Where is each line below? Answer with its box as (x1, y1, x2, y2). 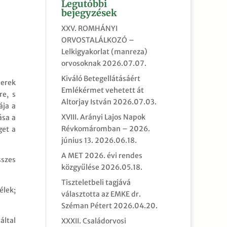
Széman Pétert (61, 201, 112, 210)
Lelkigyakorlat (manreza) (61, 47, 147, 56)
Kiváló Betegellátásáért (61, 74, 140, 83)
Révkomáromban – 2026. (61, 124, 150, 133)
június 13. (61, 136, 93, 145)
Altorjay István (61, 97, 111, 106)
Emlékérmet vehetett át (61, 86, 144, 95)
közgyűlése (61, 163, 99, 172)
